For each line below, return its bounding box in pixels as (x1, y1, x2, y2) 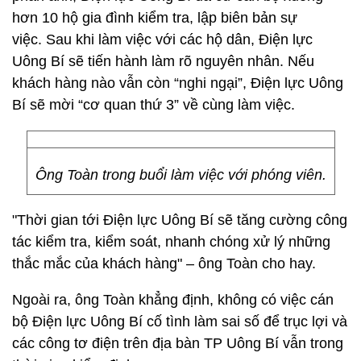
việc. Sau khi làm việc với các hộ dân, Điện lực (12, 31, 313, 48)
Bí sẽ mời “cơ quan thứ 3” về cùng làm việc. (12, 97, 295, 113)
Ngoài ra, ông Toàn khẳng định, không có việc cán (12, 292, 334, 308)
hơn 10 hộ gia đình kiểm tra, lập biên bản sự (12, 10, 297, 26)
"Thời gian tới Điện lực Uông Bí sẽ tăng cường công (12, 212, 347, 228)
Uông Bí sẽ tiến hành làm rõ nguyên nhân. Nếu (12, 53, 314, 69)
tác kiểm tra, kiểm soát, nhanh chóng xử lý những (12, 234, 330, 250)
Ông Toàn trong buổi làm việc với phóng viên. (35, 167, 326, 183)
